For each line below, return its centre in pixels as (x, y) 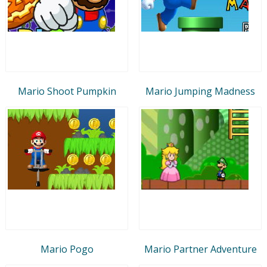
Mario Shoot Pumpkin (67, 91)
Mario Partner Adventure (200, 249)
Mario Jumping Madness (200, 91)
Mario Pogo (67, 249)
